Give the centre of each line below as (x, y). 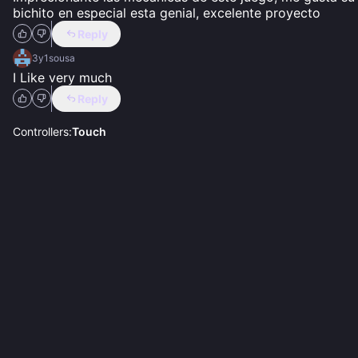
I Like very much (62, 77)
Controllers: (42, 131)
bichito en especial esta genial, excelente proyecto (167, 12)
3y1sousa (54, 58)
